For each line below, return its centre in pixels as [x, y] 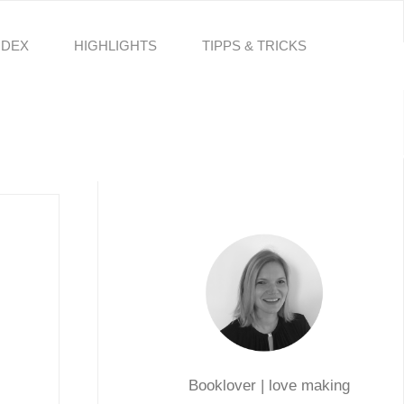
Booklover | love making [269, 385]
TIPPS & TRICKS [255, 46]
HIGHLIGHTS [116, 46]
